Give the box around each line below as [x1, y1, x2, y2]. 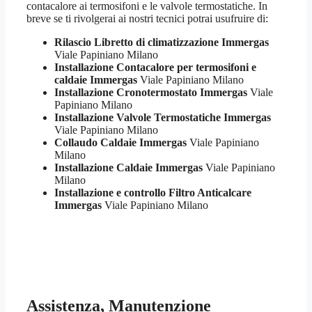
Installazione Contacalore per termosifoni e [54, 61, 256, 73]
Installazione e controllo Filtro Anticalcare [54, 186, 251, 198]
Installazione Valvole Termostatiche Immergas [54, 111, 271, 123]
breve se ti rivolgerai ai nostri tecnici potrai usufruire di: [26, 12, 268, 24]
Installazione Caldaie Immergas [54, 161, 203, 173]
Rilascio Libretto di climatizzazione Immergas [54, 36, 269, 48]
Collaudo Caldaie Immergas [54, 136, 187, 148]
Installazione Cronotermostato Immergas [54, 86, 247, 98]
